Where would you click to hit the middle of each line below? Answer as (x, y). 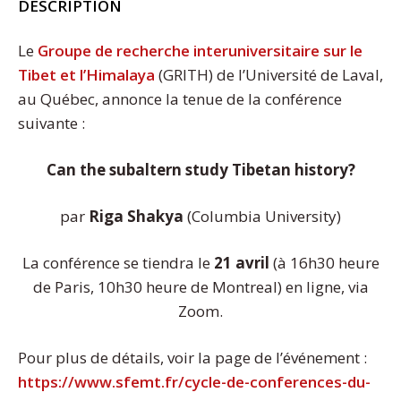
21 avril (241, 262)
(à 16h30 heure (324, 262)
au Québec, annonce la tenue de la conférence (180, 98)
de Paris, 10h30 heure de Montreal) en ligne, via (200, 286)
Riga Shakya (136, 216)
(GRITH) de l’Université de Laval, (269, 74)
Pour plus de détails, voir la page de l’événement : (192, 357)
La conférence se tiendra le (118, 262)
